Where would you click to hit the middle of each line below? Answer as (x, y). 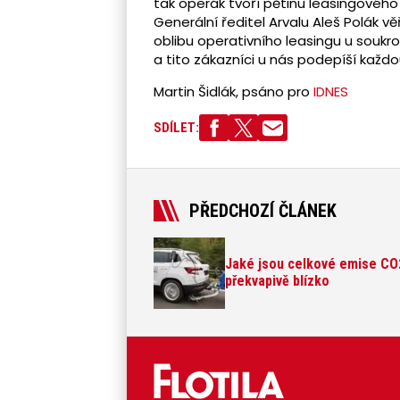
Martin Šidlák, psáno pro (233, 92)
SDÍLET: (176, 128)
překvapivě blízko (277, 280)
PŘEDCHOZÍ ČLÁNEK (263, 211)
